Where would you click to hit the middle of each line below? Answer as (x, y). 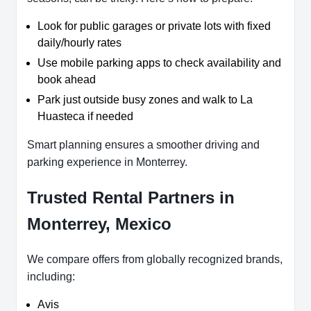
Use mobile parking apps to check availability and (159, 62)
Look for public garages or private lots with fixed (154, 26)
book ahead (67, 79)
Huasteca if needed (85, 116)
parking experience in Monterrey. (107, 162)
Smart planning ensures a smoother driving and (143, 144)
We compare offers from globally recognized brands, (155, 260)
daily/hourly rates (79, 42)
